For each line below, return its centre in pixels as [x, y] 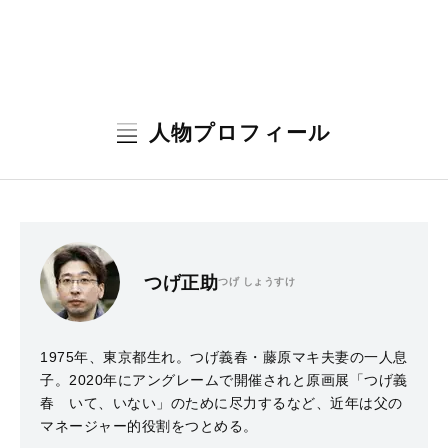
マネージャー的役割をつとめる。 [149, 426]
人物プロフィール [240, 132]
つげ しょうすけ [256, 281]
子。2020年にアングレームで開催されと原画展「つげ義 [224, 380]
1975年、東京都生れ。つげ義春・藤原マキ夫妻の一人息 [224, 357]
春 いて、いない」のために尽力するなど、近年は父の [221, 403]
